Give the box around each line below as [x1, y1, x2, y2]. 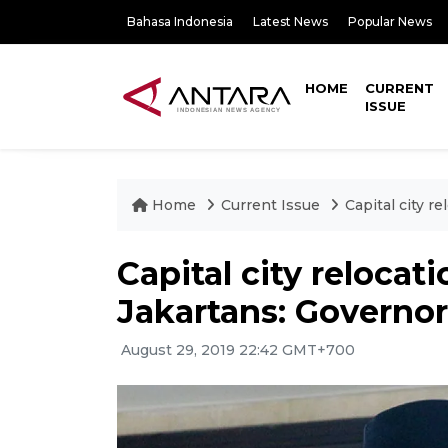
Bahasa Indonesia [127, 14, 233, 29]
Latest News [253, 14, 328, 29]
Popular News [348, 14, 432, 29]
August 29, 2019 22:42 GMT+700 [117, 341, 355, 359]
